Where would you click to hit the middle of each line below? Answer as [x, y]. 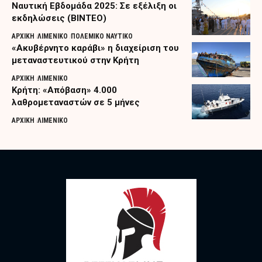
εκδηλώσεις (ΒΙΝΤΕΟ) [59, 18]
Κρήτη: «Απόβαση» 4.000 [64, 90]
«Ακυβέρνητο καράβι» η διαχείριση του [95, 48]
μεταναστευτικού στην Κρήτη [75, 60]
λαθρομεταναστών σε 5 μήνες [76, 102]
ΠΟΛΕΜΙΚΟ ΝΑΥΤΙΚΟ [102, 36]
